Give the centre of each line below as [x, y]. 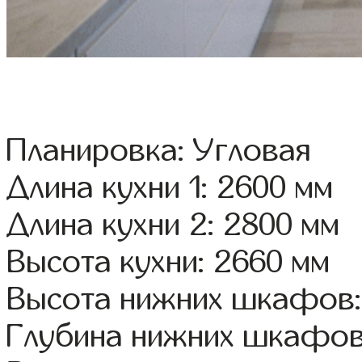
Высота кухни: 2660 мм [168, 262]
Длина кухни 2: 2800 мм [173, 225]
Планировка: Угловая [159, 151]
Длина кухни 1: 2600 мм [170, 188]
